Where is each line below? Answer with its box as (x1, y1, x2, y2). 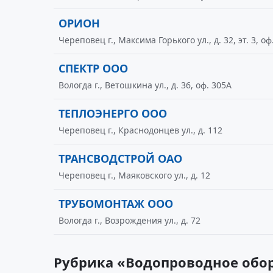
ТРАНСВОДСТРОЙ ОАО (58, 151, 182, 166)
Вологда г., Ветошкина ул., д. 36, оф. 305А (58, 79, 232, 91)
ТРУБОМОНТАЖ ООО (58, 196, 173, 211)
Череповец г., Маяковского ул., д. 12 (58, 169, 210, 181)
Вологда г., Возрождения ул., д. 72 (58, 214, 200, 226)
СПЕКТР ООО (58, 61, 128, 76)
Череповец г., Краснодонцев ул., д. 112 (58, 124, 222, 136)
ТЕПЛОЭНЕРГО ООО (58, 106, 167, 121)
